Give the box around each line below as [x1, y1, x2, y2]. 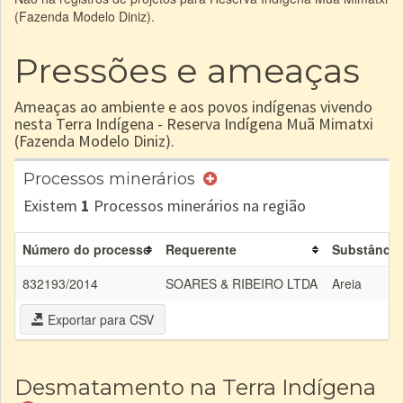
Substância [332, 240, 401, 258]
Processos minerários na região [90, 195, 306, 216]
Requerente [166, 240, 237, 258]
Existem [23, 195, 81, 216]
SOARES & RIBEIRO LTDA [166, 274, 318, 292]
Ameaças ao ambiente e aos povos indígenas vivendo [14, 96, 372, 117]
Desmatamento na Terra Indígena [14, 374, 376, 400]
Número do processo [22, 240, 151, 258]
